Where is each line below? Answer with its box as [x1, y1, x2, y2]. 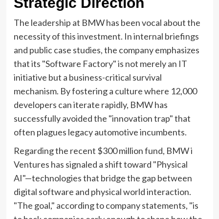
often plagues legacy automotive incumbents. [13, 126, 187, 137]
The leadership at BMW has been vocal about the [13, 17, 200, 28]
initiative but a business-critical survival [13, 71, 162, 83]
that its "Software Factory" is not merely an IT [13, 58, 187, 69]
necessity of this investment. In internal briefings [13, 30, 199, 42]
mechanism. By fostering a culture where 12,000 [13, 85, 197, 96]
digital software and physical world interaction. [13, 186, 191, 197]
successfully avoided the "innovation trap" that [13, 112, 191, 124]
